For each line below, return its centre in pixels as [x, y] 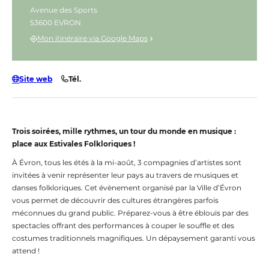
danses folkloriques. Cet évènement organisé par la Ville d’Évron [127, 187]
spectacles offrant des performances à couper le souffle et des [123, 225]
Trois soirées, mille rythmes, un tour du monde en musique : [124, 131]
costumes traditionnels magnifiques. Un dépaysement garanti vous [134, 238]
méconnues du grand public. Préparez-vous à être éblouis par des [130, 213]
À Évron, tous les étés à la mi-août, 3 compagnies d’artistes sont [127, 162]
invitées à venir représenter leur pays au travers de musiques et [125, 175]
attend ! [26, 250]
